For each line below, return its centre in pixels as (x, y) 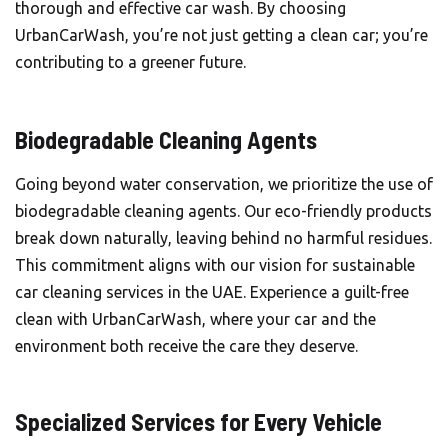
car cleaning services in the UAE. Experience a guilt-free (212, 292)
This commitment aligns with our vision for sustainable (215, 265)
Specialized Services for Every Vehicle (198, 421)
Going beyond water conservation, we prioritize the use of (224, 184)
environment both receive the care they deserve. (186, 346)
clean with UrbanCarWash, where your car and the (195, 319)
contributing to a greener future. (130, 62)
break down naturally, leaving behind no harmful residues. (223, 238)
